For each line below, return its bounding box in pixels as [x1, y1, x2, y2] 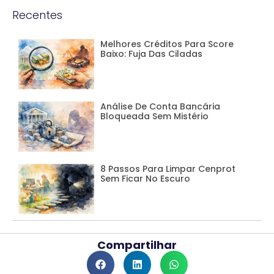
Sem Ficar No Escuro [100, 172, 191, 185]
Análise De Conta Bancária [100, 100, 221, 113]
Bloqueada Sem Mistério [100, 109, 209, 122]
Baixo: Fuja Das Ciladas [100, 47, 203, 60]
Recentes [12, 7, 62, 23]
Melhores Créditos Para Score [100, 37, 234, 50]
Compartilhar [97, 237, 177, 253]
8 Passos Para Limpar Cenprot [100, 162, 236, 175]
